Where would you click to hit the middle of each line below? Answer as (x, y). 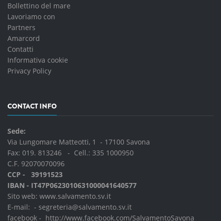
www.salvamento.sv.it (75, 196)
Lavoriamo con (31, 16)
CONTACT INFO (32, 106)
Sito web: (23, 196)
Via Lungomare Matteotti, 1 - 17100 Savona (79, 142)
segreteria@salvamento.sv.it (85, 207)
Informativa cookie (38, 60)
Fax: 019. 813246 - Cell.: (50, 152)
